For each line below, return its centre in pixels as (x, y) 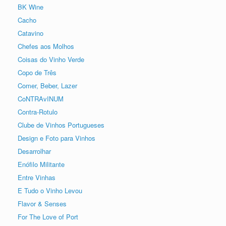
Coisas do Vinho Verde (51, 60)
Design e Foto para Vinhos (56, 138)
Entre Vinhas (37, 178)
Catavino (31, 33)
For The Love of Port (48, 217)
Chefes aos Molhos (46, 46)
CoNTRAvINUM (41, 99)
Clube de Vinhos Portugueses (61, 125)
